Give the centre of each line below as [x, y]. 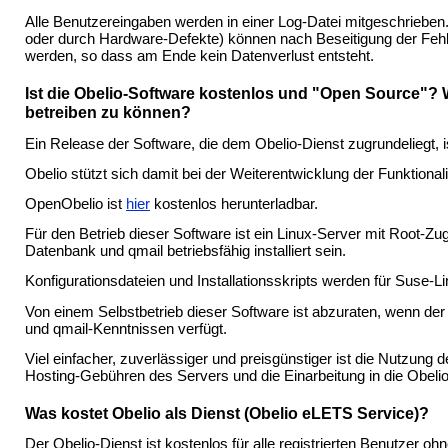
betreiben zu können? [108, 113]
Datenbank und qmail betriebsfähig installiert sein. [185, 251]
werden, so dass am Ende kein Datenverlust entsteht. [199, 56]
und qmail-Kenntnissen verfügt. [126, 328]
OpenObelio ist [75, 203]
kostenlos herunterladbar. [234, 203]
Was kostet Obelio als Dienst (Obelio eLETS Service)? [227, 413]
